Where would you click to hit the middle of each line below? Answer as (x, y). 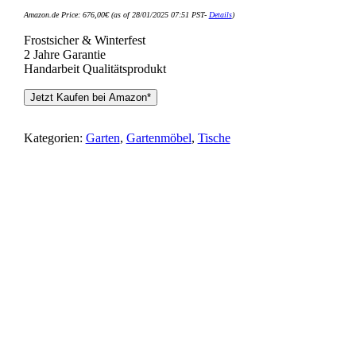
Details (220, 15)
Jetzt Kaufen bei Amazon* (90, 98)
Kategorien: (54, 138)
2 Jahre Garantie (64, 55)
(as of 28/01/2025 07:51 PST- (159, 15)
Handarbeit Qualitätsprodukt (95, 69)
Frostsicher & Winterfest (84, 41)
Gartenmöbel (159, 138)
